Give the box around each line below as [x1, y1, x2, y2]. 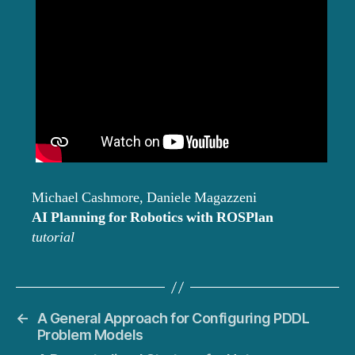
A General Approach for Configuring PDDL [36, 310, 310, 327]
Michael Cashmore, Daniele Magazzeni [32, 189, 257, 208]
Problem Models [36, 326, 143, 344]
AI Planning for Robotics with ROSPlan [32, 208, 273, 227]
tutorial [32, 228, 74, 247]
